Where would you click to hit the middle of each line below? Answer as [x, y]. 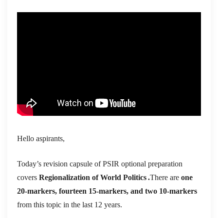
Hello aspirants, [41, 138]
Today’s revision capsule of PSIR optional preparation [100, 163]
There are [165, 177]
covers [28, 177]
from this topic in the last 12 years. [70, 204]
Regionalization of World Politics [93, 177]
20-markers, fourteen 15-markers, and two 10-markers [107, 191]
